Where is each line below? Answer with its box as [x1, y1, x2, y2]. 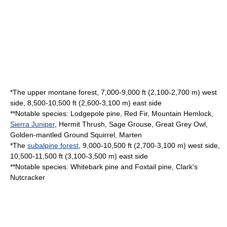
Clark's [176, 162, 198, 171]
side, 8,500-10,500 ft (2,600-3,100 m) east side [10, 98, 162, 107]
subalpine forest [27, 141, 79, 149]
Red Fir [124, 109, 147, 118]
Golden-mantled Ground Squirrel [10, 130, 115, 139]
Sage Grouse [109, 120, 152, 128]
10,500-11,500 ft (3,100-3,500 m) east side [10, 152, 148, 160]
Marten [119, 130, 142, 139]
